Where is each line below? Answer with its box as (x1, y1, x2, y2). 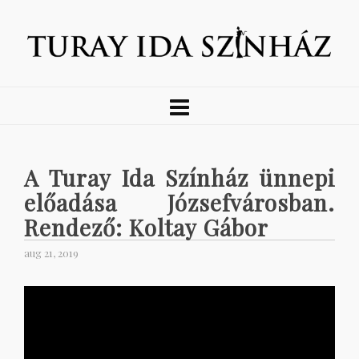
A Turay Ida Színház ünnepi (24, 163, 335, 193)
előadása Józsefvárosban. (24, 188, 335, 218)
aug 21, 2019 (24, 246, 79, 260)
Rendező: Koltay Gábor (24, 212, 268, 243)
